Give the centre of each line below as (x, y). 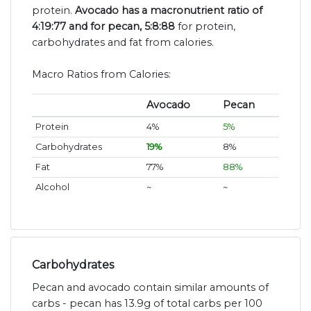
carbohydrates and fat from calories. (123, 43)
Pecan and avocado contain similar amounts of (150, 288)
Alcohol (52, 187)
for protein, (205, 27)
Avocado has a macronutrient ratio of (169, 11)
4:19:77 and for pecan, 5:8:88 (103, 27)
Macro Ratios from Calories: (101, 75)
